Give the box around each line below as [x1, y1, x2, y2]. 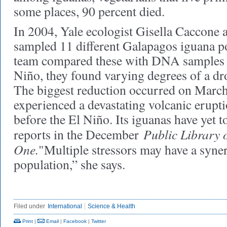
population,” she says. [14, 156, 125, 173]
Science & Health [88, 203, 135, 210]
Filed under [14, 203, 45, 210]
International [48, 203, 82, 210]
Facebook [63, 218, 87, 224]
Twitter [91, 218, 106, 224]
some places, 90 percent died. [14, 3, 165, 20]
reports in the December [14, 126, 143, 143]
